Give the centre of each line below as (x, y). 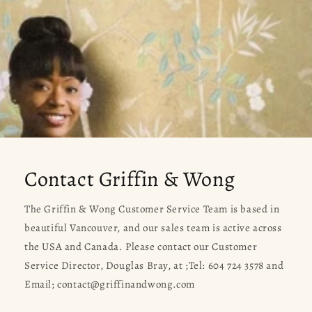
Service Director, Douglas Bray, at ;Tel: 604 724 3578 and (154, 265)
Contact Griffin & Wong (130, 179)
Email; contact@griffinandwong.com (110, 284)
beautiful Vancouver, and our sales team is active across (153, 227)
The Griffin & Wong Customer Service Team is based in (152, 209)
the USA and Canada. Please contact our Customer (141, 246)
